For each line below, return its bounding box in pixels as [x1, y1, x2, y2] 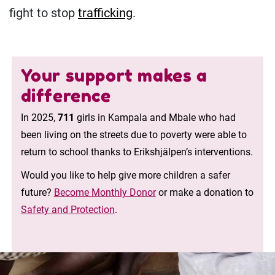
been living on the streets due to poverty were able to [20, 129, 247, 141]
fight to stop [9, 6, 78, 20]
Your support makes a [20, 65, 207, 86]
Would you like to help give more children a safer [20, 169, 230, 181]
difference [20, 85, 111, 106]
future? [20, 187, 54, 198]
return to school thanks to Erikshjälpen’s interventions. [20, 146, 253, 158]
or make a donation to [155, 187, 254, 198]
